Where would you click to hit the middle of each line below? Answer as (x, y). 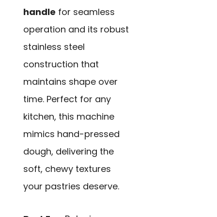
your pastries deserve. (71, 186)
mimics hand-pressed (71, 134)
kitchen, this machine (69, 117)
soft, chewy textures (67, 169)
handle (39, 12)
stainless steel (54, 47)
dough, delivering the (69, 152)
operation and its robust (76, 30)
